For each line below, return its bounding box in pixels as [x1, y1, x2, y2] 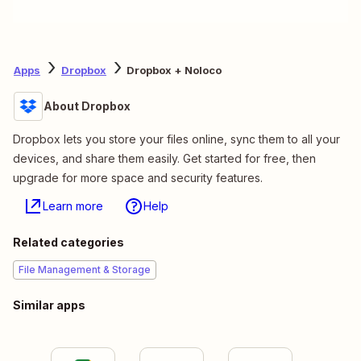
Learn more [43, 198, 103, 213]
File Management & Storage [19, 263, 151, 276]
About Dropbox [44, 98, 131, 113]
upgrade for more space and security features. [13, 170, 263, 185]
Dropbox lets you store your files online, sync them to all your [13, 131, 340, 146]
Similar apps [13, 297, 85, 312]
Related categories [13, 234, 124, 249]
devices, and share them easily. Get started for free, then [13, 151, 316, 165]
